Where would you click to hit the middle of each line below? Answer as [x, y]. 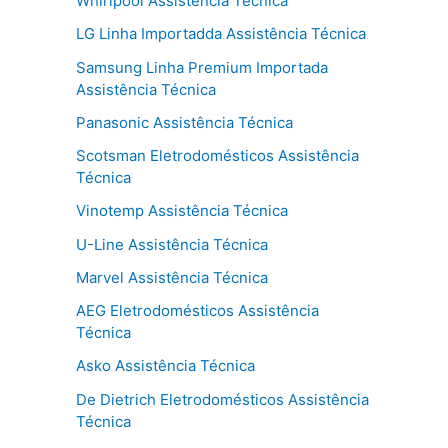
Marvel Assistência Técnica [172, 277]
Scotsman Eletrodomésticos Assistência [217, 155]
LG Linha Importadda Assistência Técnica [221, 34]
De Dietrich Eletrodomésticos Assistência [222, 399]
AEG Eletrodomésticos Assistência [197, 310]
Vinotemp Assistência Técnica [182, 211]
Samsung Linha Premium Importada [202, 67]
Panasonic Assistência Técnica [184, 122]
